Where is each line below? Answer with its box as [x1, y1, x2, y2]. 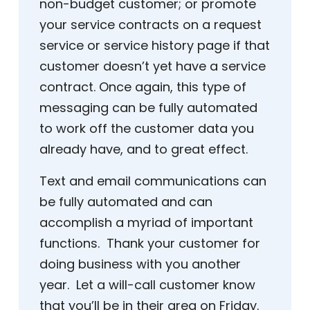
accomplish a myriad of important [39, 214, 253, 232]
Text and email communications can [39, 172, 266, 190]
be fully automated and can [39, 193, 212, 211]
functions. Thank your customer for [39, 235, 260, 253]
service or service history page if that [39, 37, 270, 55]
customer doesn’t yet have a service [39, 57, 266, 75]
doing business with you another [39, 255, 241, 273]
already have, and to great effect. [39, 140, 248, 158]
